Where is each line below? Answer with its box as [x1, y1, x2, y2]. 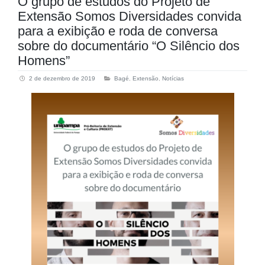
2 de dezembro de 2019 [29, 75, 95, 82]
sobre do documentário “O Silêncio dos [18, 38, 240, 53]
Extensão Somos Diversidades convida [18, 8, 241, 24]
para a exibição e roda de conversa [18, 23, 218, 38]
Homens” [18, 53, 70, 68]
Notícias [162, 75, 184, 82]
